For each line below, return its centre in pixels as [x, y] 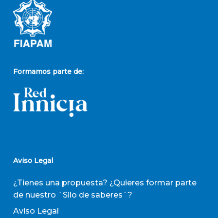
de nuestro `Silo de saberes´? [73, 195]
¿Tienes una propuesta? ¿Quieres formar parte [105, 183]
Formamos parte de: [48, 72]
